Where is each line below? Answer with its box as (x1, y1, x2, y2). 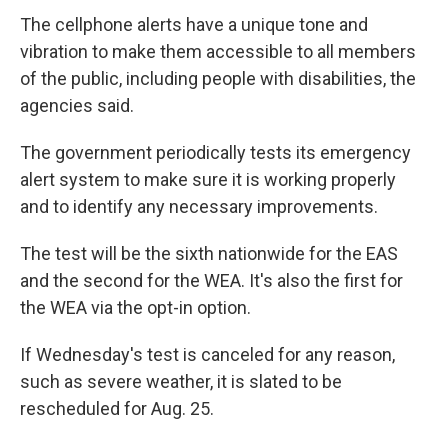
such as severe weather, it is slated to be (20, 371, 342, 393)
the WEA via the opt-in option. (20, 297, 251, 319)
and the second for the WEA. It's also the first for (20, 270, 403, 292)
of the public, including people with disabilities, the (20, 68, 416, 90)
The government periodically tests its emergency (20, 142, 411, 164)
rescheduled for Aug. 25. (20, 398, 214, 420)
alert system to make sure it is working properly (20, 169, 396, 191)
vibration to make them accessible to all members (20, 41, 416, 63)
